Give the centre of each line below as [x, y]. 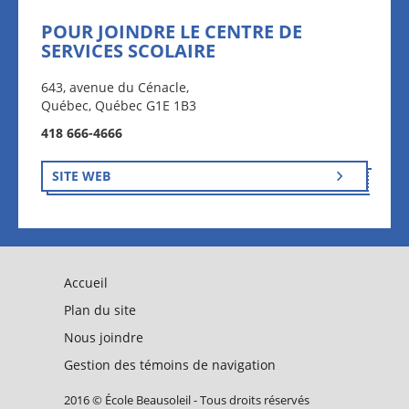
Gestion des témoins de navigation [170, 365]
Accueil [86, 283]
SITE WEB [81, 176]
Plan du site [100, 310]
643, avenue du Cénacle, [115, 87]
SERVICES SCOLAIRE [128, 51]
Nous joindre [104, 337]
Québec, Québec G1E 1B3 [119, 105]
